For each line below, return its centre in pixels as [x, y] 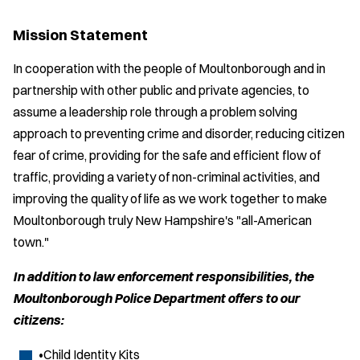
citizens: [38, 319]
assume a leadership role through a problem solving [155, 111]
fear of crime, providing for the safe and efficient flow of [167, 155]
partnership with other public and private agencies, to [161, 90]
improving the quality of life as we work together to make [170, 198]
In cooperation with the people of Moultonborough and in [169, 68]
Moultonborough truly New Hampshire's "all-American [162, 220]
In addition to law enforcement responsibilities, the [163, 276]
